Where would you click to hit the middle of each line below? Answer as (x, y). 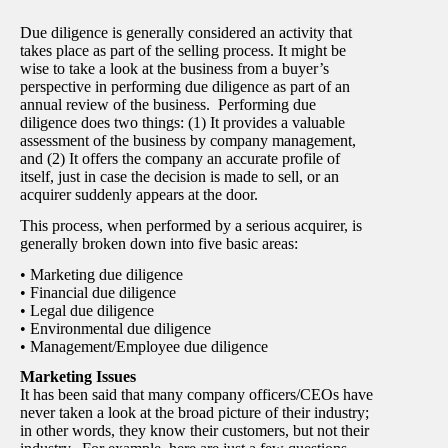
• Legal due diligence (87, 310)
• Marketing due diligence (101, 274)
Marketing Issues (78, 377)
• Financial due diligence (98, 292)
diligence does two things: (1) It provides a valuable (182, 122)
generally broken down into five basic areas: (159, 243)
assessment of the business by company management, (188, 140)
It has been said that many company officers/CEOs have (196, 395)
